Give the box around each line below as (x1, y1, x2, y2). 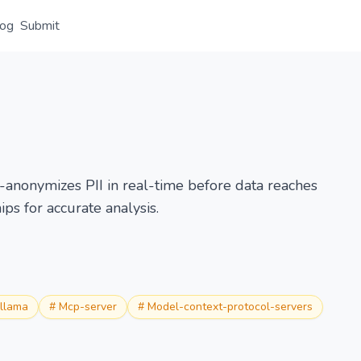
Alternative (217, 58, 275, 73)
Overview (86, 58, 136, 73)
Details (158, 58, 195, 73)
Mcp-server (59, 299, 117, 314)
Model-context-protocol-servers (147, 299, 313, 314)
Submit (20, 17, 60, 35)
